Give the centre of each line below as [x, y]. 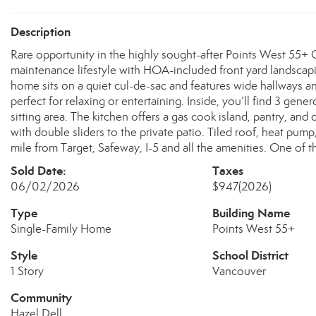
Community [41, 298]
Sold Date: [38, 171]
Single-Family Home [61, 229]
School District [250, 255]
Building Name [251, 213]
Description [41, 32]
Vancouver [239, 271]
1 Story [27, 271]
